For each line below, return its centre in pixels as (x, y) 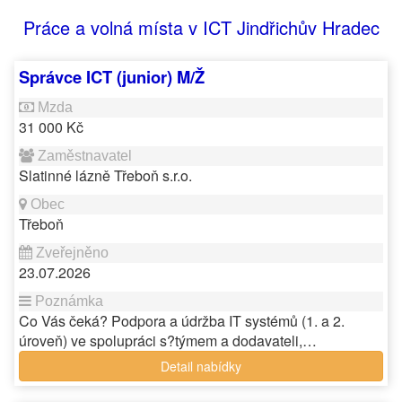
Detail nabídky (201, 366)
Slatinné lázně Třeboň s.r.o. (105, 175)
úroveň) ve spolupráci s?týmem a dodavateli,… (168, 341)
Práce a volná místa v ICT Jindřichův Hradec (201, 27)
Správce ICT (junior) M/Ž (112, 77)
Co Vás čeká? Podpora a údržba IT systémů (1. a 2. (182, 321)
